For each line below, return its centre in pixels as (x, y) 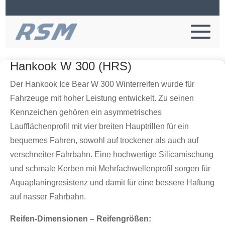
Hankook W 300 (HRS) (71, 66)
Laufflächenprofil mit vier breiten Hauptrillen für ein (99, 126)
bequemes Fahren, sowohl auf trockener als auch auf (104, 140)
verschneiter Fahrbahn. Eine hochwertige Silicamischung (112, 154)
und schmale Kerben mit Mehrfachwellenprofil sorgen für (110, 168)
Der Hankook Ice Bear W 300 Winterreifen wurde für (102, 84)
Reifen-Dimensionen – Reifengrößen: (81, 219)
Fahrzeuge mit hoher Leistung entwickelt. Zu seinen (102, 98)
